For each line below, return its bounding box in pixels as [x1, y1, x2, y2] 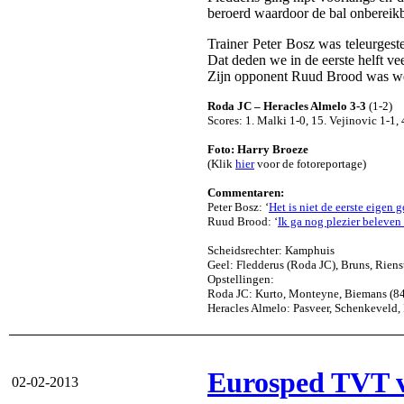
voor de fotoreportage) [254, 157, 366, 171]
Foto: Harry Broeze [207, 142, 308, 157]
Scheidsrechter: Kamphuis [207, 243, 335, 258]
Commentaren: [207, 186, 284, 200]
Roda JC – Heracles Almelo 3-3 [207, 99, 366, 114]
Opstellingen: [207, 272, 274, 287]
